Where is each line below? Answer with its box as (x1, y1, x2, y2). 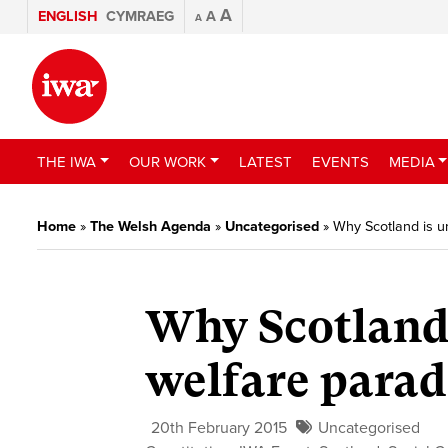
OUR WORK (128, 152, 206, 171)
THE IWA (37, 152, 96, 171)
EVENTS (311, 152, 369, 171)
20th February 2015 (151, 418, 288, 439)
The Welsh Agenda (90, 218, 211, 235)
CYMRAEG (106, 8, 174, 25)
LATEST (238, 152, 292, 171)
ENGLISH (38, 8, 98, 25)
